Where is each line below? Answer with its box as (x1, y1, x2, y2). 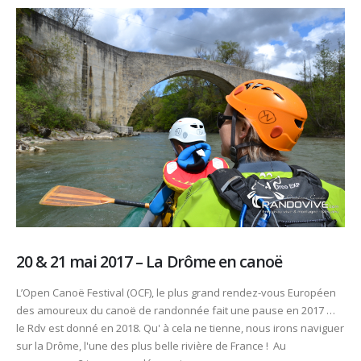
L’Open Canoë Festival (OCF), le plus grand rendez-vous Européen (16, 284, 336, 300)
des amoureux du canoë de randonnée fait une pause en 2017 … (16, 302, 335, 317)
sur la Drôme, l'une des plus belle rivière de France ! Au (16, 338, 286, 353)
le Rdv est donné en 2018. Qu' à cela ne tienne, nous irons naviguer (16, 320, 344, 335)
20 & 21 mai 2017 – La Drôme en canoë (16, 251, 282, 273)
